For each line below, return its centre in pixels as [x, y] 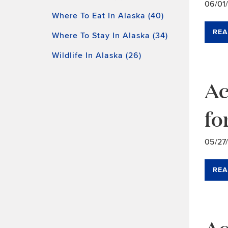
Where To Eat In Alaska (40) [108, 16]
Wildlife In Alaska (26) [97, 55]
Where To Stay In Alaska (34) [110, 36]
